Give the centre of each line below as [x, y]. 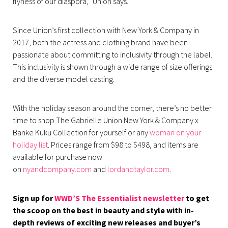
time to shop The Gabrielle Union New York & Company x [106, 120]
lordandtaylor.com [138, 169]
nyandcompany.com [57, 169]
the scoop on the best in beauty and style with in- [103, 210]
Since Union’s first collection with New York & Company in [106, 30]
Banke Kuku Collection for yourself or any [81, 132]
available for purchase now [58, 156]
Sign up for [34, 198]
